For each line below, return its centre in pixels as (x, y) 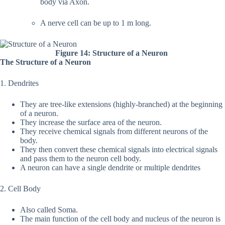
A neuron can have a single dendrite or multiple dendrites (110, 167)
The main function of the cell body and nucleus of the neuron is (120, 218)
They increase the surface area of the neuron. (91, 122)
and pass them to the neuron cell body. (81, 158)
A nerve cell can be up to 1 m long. (96, 23)
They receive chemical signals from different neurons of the (114, 131)
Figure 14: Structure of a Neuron (111, 53)
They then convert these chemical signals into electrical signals (119, 149)
